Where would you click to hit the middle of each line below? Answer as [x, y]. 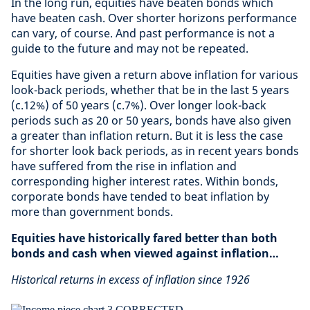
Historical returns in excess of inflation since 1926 [130, 280]
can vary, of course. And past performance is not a [143, 33]
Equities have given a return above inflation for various [155, 75]
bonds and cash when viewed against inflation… [145, 253]
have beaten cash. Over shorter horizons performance [154, 18]
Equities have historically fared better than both [144, 238]
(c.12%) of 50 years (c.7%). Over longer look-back [139, 105]
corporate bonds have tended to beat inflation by [140, 197]
